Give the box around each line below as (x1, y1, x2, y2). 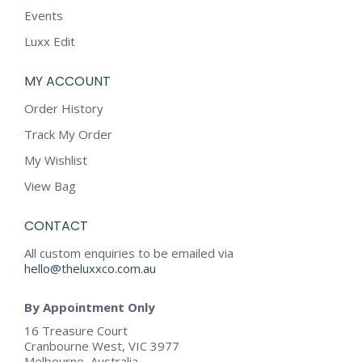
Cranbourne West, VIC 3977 (24, 338, 179, 355)
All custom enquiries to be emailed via (24, 245, 234, 262)
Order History (24, 100, 103, 117)
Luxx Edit (24, 33, 75, 50)
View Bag (24, 178, 76, 195)
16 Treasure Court (24, 322, 128, 339)
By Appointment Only (24, 299, 155, 316)
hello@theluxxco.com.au (24, 260, 156, 277)
